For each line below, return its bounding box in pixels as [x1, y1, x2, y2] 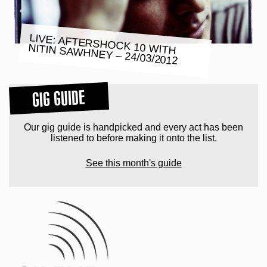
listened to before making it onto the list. [50, 132, 217, 143]
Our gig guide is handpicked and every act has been [24, 122, 243, 132]
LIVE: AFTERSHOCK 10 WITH [29, 32, 177, 57]
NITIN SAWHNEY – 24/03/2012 [27, 42, 179, 67]
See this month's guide [85, 157, 182, 168]
